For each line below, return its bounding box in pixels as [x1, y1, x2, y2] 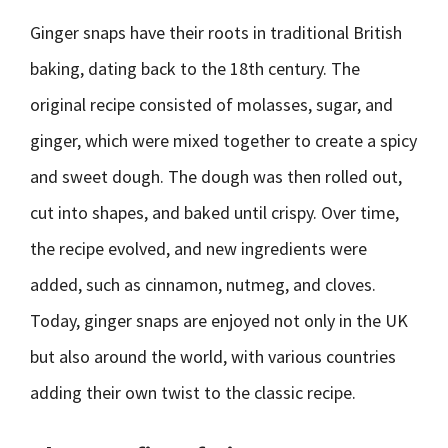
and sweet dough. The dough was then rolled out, [30, 165, 402, 188]
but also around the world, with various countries [30, 345, 396, 368]
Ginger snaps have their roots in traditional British [30, 21, 402, 44]
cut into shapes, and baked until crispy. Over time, [30, 201, 399, 224]
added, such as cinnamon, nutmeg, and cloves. [30, 273, 376, 296]
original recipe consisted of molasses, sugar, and [30, 93, 393, 116]
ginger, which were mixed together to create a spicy [30, 129, 417, 152]
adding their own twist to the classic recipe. [30, 381, 356, 404]
